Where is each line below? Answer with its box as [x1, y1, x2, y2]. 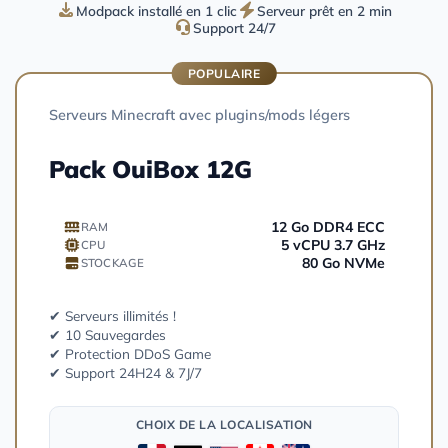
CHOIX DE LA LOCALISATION [135, 416, 313, 432]
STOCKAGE [80, 255, 144, 271]
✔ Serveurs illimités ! [49, 306, 176, 324]
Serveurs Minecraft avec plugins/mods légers [49, 105, 350, 124]
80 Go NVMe [302, 253, 385, 272]
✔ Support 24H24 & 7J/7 [49, 363, 202, 381]
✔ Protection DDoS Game [49, 344, 211, 362]
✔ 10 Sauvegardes [49, 325, 166, 343]
